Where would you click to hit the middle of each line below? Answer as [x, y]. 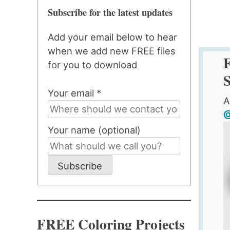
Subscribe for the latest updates [110, 12]
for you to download [92, 65]
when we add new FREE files [112, 51]
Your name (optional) [94, 130]
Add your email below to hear [112, 37]
